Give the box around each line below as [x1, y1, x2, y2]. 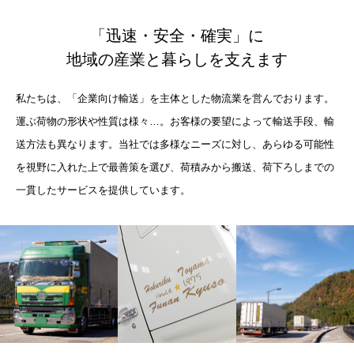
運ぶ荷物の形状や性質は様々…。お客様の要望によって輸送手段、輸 [16, 115, 334, 127]
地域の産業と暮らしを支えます [66, 51, 288, 68]
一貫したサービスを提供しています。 [16, 184, 190, 196]
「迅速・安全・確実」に [90, 27, 264, 44]
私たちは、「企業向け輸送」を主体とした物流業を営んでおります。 [16, 92, 334, 104]
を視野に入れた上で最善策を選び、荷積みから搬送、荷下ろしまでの [16, 161, 334, 173]
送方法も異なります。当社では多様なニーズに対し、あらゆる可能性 [16, 138, 334, 150]
